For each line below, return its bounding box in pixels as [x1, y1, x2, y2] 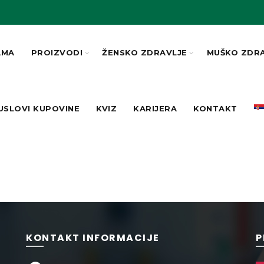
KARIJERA [133, 104, 177, 113]
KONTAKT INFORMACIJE [26, 231, 160, 245]
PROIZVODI [31, 48, 83, 57]
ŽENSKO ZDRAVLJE [102, 48, 187, 57]
